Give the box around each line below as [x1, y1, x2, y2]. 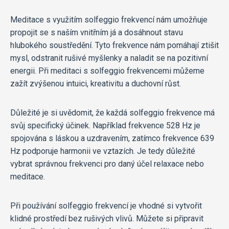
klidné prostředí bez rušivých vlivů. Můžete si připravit [10, 214, 203, 224]
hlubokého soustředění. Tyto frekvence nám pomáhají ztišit [10, 40, 219, 51]
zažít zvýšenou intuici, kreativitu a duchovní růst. [10, 79, 181, 89]
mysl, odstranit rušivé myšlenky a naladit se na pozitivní [10, 53, 208, 63]
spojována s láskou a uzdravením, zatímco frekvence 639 [10, 133, 214, 144]
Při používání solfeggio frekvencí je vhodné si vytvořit [10, 201, 202, 211]
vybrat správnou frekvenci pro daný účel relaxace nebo [10, 159, 204, 169]
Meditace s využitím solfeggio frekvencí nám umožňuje [10, 15, 208, 25]
